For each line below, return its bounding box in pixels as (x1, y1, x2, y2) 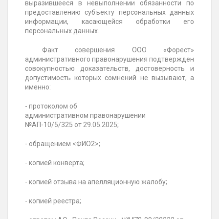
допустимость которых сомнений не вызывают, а (25, 74, 194, 82)
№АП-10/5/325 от (25, 121, 82, 129)
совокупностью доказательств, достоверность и (25, 65, 194, 73)
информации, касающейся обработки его (25, 18, 194, 26)
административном (25, 111, 90, 120)
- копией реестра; (25, 197, 81, 205)
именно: (25, 83, 51, 91)
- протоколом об (25, 102, 77, 110)
